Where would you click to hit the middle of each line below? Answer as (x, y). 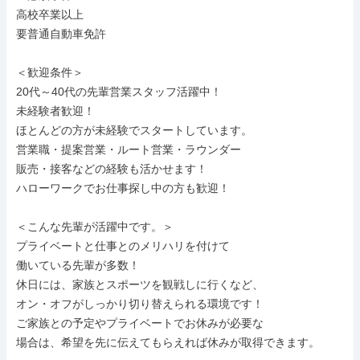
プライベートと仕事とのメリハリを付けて (123, 246)
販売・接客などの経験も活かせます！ (112, 169)
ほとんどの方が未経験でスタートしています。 (134, 130)
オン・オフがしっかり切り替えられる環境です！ (140, 304)
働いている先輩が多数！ (78, 265)
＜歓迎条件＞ (50, 72)
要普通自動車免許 (61, 34)
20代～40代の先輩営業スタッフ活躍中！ (119, 92)
